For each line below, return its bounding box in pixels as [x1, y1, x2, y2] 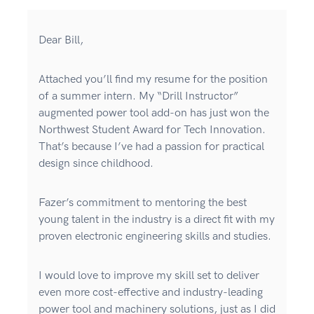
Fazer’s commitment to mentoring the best [39, 196, 247, 210]
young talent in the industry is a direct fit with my [39, 213, 275, 227]
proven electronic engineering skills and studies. [39, 230, 274, 244]
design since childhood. [39, 157, 153, 171]
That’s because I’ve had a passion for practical [39, 140, 264, 154]
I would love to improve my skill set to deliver [39, 269, 259, 283]
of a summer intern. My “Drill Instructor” [39, 90, 238, 104]
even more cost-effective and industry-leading [39, 286, 263, 300]
